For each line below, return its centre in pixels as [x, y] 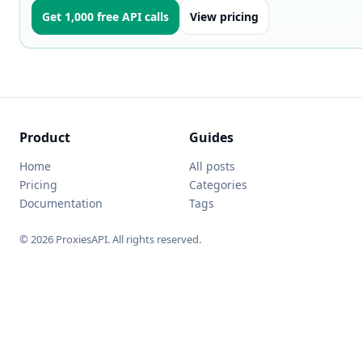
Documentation [61, 203]
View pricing [224, 17]
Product [45, 137]
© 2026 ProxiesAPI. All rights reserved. [110, 239]
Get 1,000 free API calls [105, 17]
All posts [212, 166]
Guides [211, 137]
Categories [218, 185]
